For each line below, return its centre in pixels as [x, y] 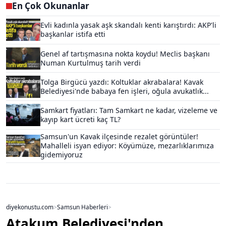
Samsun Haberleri [82, 207]
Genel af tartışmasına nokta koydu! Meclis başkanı [125, 53]
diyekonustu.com [30, 207]
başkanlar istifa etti [73, 34]
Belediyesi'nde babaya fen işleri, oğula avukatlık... [125, 91]
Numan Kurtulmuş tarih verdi [91, 63]
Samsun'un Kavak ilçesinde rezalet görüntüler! [119, 137]
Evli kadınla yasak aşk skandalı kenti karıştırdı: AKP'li [128, 25]
